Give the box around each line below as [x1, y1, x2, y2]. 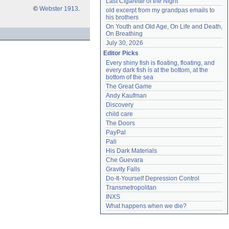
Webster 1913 [39, 5, 78, 12]
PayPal [106, 129, 126, 136]
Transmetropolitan [106, 184, 156, 191]
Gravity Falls [106, 166, 140, 173]
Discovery [106, 101, 133, 108]
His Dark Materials [106, 147, 157, 154]
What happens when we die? [106, 202, 187, 210]
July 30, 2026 [106, 39, 143, 47]
